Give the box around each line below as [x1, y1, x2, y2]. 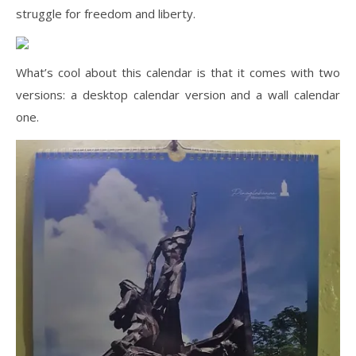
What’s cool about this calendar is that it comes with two [16, 64, 340, 81]
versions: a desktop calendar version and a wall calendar [16, 87, 340, 103]
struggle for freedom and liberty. [16, 6, 195, 22]
